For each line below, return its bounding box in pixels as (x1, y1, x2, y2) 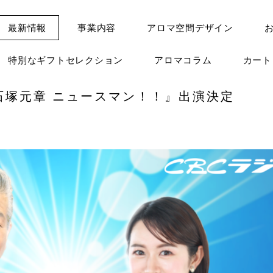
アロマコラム (154, 54, 212, 66)
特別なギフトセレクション (8, 54, 123, 66)
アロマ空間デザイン (147, 22, 233, 34)
